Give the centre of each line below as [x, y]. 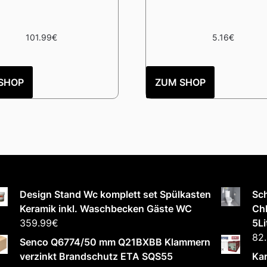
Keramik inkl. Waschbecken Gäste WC [106, 208]
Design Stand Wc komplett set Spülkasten [116, 194]
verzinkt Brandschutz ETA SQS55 [97, 256]
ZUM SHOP [181, 82]
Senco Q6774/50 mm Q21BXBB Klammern [115, 242]
